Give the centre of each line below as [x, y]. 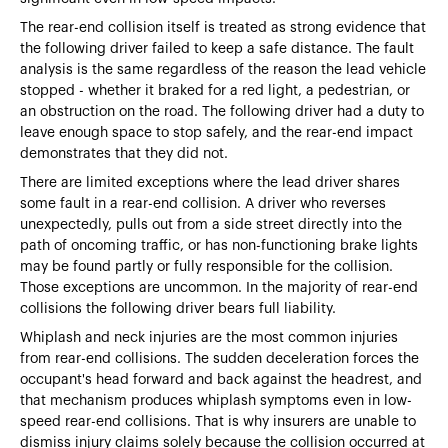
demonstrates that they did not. [124, 153]
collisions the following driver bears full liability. [178, 308]
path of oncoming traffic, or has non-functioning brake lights [219, 245]
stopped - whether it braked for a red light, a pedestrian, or [215, 90]
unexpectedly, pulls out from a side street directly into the [211, 224]
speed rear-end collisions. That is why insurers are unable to [218, 421]
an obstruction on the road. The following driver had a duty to [222, 111]
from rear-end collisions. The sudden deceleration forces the [219, 358]
